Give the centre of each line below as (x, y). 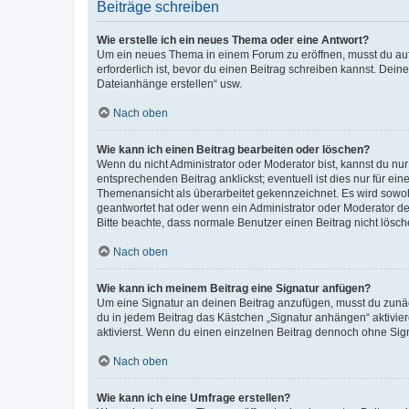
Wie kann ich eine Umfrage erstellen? (194, 398)
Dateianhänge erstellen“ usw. (169, 84)
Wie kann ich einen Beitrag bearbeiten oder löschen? (233, 149)
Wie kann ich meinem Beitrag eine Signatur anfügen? (234, 288)
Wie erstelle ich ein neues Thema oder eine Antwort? (233, 40)
